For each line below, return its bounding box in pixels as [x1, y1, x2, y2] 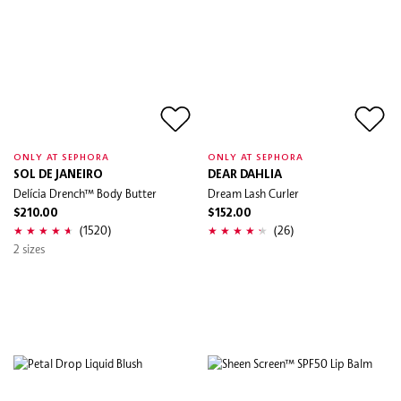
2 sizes [13, 241, 45, 256]
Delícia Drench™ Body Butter [13, 185, 157, 200]
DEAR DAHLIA [208, 168, 282, 181]
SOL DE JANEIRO [13, 168, 103, 181]
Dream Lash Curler [208, 185, 299, 200]
